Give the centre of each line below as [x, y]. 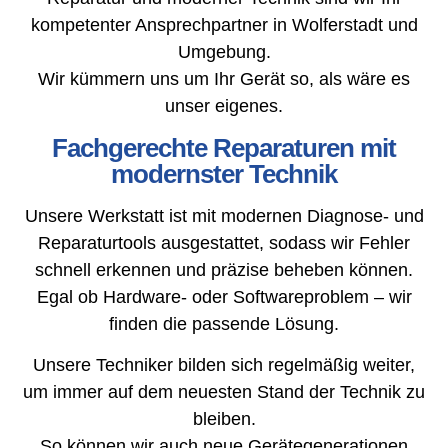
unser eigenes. [224, 106]
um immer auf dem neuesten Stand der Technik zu [224, 391]
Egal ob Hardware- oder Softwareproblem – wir [224, 296]
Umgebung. [224, 52]
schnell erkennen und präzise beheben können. [224, 269]
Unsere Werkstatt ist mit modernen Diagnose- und [224, 215]
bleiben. [224, 418]
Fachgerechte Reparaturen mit [224, 147]
